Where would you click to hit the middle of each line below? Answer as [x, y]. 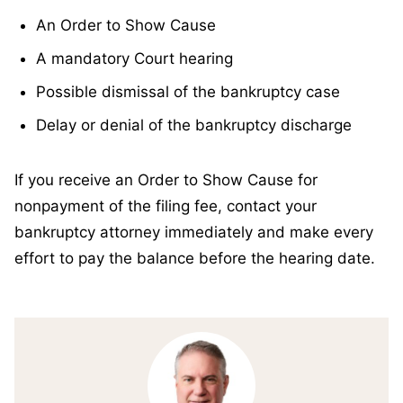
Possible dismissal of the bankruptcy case [188, 92]
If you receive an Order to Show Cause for [166, 180]
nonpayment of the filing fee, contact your [166, 206]
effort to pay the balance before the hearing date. [195, 259]
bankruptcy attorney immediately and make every [194, 233]
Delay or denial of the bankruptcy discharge [194, 125]
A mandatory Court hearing [134, 59]
